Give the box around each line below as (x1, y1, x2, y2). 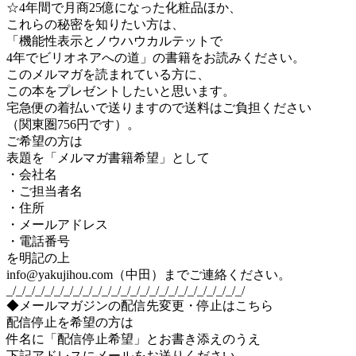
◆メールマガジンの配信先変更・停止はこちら (6, 298, 273, 312)
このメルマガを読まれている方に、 (6, 67, 210, 81)
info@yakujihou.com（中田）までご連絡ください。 (6, 267, 291, 281)
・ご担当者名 (6, 184, 83, 198)
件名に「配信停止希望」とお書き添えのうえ (6, 331, 261, 346)
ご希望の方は (6, 133, 83, 148)
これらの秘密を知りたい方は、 (6, 17, 184, 31)
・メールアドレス (6, 217, 108, 231)
